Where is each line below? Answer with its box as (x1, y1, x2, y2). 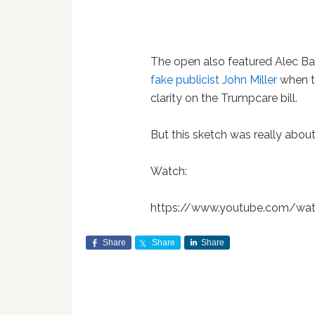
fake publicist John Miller (150, 73, 278, 87)
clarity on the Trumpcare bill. (150, 91, 298, 105)
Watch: (150, 165, 188, 179)
